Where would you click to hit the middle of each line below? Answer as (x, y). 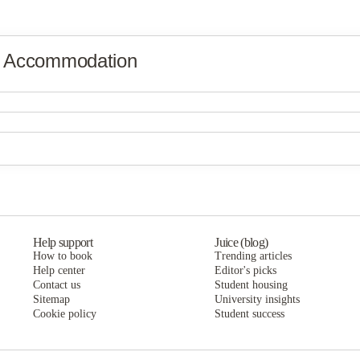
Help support (63, 242)
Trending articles (254, 256)
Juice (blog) (241, 242)
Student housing (252, 285)
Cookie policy (64, 314)
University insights (258, 299)
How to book (62, 256)
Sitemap (51, 299)
